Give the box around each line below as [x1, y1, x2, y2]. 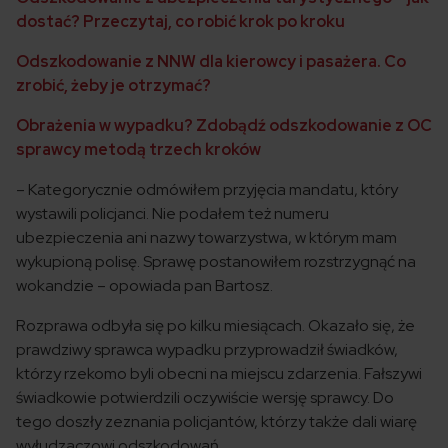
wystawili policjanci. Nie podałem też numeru [16, 203, 329, 224]
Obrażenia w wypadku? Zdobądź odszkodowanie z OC [16, 115, 432, 136]
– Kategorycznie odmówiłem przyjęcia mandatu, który [16, 179, 398, 200]
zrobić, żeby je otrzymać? [16, 75, 211, 96]
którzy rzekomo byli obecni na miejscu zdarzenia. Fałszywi [16, 363, 422, 384]
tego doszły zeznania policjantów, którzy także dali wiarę [16, 411, 417, 432]
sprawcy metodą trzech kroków [16, 139, 261, 160]
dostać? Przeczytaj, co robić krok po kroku [16, 11, 345, 32]
